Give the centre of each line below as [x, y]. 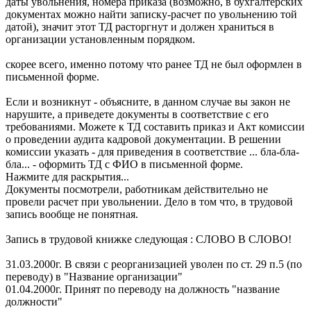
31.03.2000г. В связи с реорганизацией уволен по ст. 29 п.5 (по [154, 264]
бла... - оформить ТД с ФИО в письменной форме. [124, 165]
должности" [34, 302]
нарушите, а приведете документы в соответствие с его [137, 115]
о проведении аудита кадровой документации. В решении [143, 140]
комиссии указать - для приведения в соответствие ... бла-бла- [152, 152]
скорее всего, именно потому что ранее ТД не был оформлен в [154, 65]
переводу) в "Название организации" [94, 277]
